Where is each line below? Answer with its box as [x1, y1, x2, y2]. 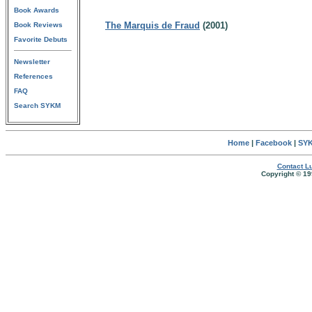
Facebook [255, 139, 292, 147]
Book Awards [14, 6, 59, 14]
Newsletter [14, 58, 50, 65]
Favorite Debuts [14, 36, 68, 43]
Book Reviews [14, 21, 63, 29]
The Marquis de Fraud [105, 20, 200, 31]
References [14, 72, 53, 80]
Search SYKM [14, 102, 61, 109]
